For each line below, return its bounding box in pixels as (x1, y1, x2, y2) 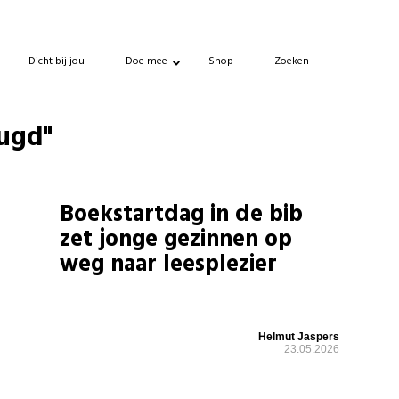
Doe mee (126, 52, 167, 70)
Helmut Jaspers (257, 330, 339, 344)
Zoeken (274, 52, 309, 70)
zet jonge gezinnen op (60, 222, 293, 258)
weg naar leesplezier (60, 247, 278, 283)
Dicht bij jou (28, 52, 85, 70)
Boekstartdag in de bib (60, 197, 304, 233)
